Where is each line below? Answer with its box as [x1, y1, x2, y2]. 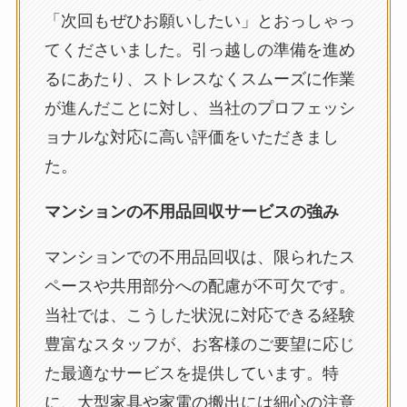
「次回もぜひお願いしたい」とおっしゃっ [44, 12, 355, 31]
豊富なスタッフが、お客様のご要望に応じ [44, 334, 355, 353]
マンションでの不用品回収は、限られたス [44, 247, 355, 266]
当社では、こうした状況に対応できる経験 [44, 305, 355, 324]
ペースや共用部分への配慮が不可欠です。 [44, 276, 355, 295]
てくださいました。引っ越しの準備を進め [44, 41, 355, 60]
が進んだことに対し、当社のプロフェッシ [44, 99, 355, 118]
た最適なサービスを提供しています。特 [44, 363, 339, 382]
